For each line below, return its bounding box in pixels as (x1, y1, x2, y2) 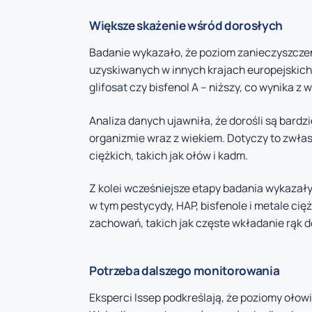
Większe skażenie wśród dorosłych (89, 17, 283, 34)
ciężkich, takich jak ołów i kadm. (89, 147, 248, 163)
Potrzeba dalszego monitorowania (89, 263, 280, 279)
